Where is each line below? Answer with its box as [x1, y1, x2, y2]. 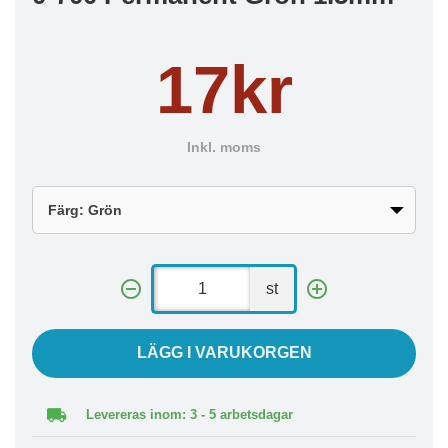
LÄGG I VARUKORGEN [136, 344, 312, 361]
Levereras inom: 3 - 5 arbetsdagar [86, 407, 293, 422]
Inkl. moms [187, 140, 261, 155]
